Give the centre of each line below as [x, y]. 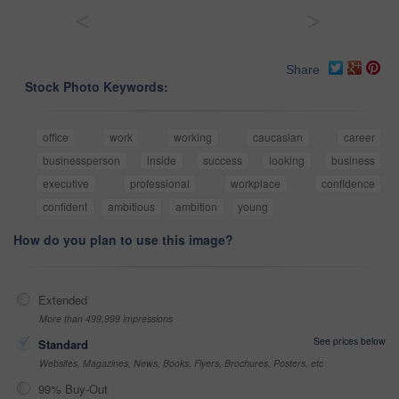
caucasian [278, 137]
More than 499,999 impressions [106, 319]
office [56, 137]
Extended [63, 300]
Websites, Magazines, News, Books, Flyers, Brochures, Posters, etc [181, 363]
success [223, 160]
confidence [348, 183]
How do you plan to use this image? [123, 240]
